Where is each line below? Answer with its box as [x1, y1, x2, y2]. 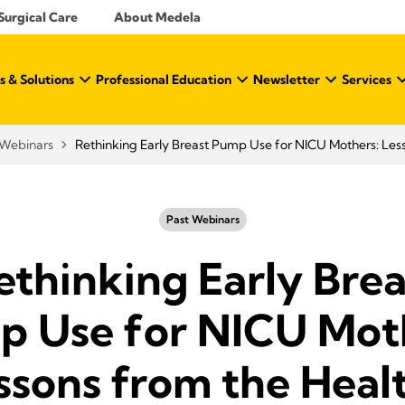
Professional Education [96, 71, 231, 88]
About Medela [114, 9, 202, 25]
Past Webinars [165, 212, 240, 226]
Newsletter [253, 71, 320, 88]
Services [342, 71, 391, 88]
